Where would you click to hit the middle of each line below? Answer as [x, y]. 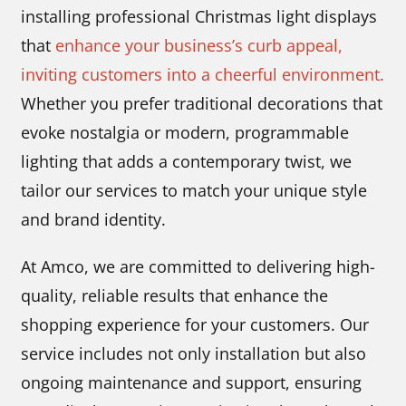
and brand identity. [94, 219]
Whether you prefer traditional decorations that [202, 103]
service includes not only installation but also [194, 353]
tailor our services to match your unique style [194, 190]
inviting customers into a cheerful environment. [203, 74]
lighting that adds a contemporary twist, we [187, 161]
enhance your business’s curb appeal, [199, 45]
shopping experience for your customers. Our [195, 324]
